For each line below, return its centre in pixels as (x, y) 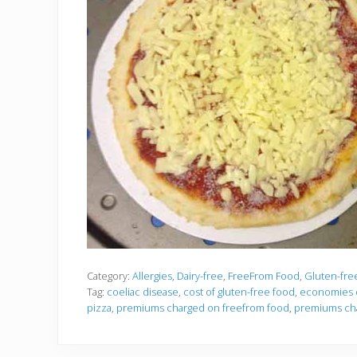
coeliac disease (143, 291)
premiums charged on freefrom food (203, 307)
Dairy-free (200, 275)
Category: (110, 275)
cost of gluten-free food (239, 291)
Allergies (152, 275)
